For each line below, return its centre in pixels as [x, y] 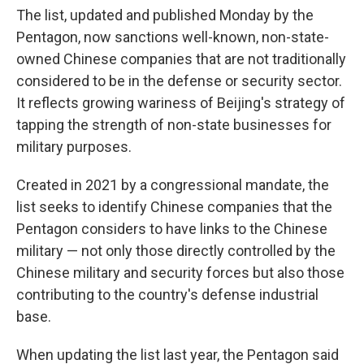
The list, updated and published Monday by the [165, 15]
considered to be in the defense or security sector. [179, 81]
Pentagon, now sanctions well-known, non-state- [173, 37]
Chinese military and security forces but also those [180, 273]
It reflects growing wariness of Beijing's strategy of [181, 103]
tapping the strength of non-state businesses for [174, 125]
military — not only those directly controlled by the [176, 251]
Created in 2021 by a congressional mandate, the [173, 185]
